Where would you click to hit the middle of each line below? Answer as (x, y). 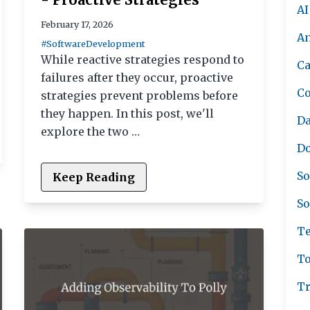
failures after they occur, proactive (137, 78)
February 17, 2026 (77, 25)
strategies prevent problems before (139, 96)
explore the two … (90, 132)
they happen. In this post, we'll (127, 114)
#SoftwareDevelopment (93, 44)
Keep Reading (93, 177)
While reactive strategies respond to (142, 60)
